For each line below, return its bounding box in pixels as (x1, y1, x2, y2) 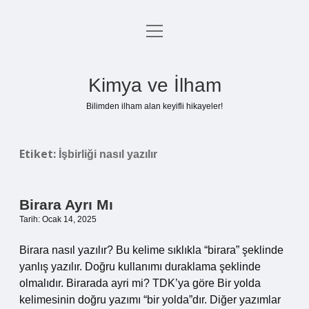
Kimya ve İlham (88, 74, 221, 96)
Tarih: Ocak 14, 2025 (19, 215, 97, 224)
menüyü (146, 24, 185, 36)
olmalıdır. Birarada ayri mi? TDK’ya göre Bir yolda (19, 277, 261, 289)
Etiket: (19, 146, 59, 161)
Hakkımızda (126, 126, 183, 138)
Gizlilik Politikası (114, 60, 195, 72)
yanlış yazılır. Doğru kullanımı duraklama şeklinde (19, 261, 261, 272)
